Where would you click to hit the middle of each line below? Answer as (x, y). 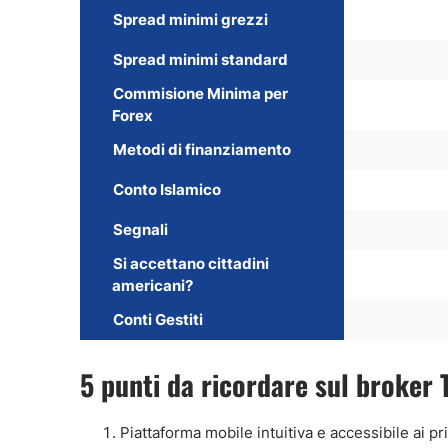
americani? (152, 285)
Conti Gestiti (158, 319)
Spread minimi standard (200, 59)
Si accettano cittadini (191, 263)
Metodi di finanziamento (202, 149)
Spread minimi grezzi (190, 19)
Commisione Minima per (200, 93)
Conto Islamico (167, 189)
